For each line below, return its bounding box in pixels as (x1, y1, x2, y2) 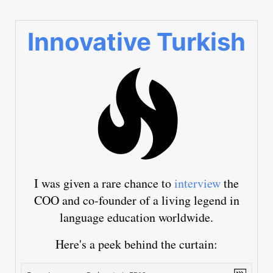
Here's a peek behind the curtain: (55, 236, 218, 253)
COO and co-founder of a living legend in (34, 192, 239, 209)
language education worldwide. (60, 209, 213, 226)
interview (174, 175, 221, 192)
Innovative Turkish (27, 27, 246, 57)
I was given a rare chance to (34, 175, 174, 192)
